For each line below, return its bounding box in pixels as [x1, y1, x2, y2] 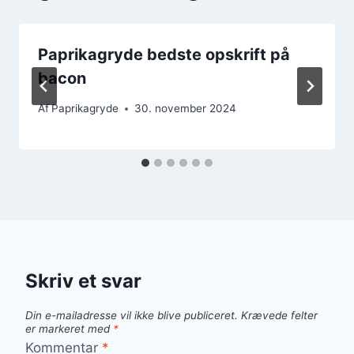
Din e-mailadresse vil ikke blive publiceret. [25, 309, 238, 322]
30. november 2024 [134, 102, 237, 115]
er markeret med [25, 322, 113, 336]
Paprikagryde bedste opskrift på [38, 44, 290, 64]
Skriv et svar [25, 269, 141, 293]
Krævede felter [241, 309, 318, 322]
